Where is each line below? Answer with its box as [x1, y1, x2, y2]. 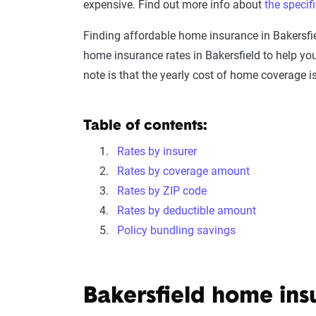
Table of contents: [83, 119, 207, 134]
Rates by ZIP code [117, 184, 207, 198]
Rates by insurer [117, 145, 197, 159]
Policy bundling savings [117, 224, 236, 238]
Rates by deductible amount [117, 204, 256, 218]
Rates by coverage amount [117, 164, 250, 178]
